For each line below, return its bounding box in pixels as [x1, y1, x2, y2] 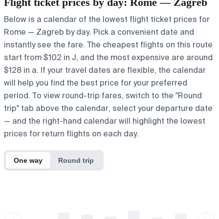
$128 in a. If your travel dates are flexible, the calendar [4, 65, 206, 75]
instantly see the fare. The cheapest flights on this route [4, 39, 213, 50]
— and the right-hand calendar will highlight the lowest [4, 115, 205, 126]
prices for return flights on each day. [4, 128, 139, 139]
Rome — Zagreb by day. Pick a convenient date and [4, 26, 194, 37]
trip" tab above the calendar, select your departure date [4, 103, 213, 113]
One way [14, 156, 43, 164]
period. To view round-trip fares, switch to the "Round [4, 90, 202, 101]
